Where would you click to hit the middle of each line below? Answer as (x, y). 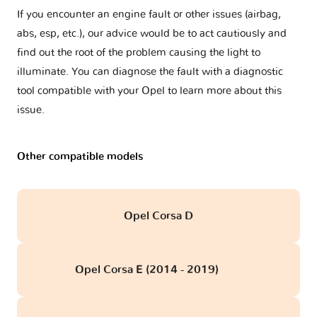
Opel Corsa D (158, 215)
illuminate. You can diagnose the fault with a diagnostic (150, 71)
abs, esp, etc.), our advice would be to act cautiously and (152, 33)
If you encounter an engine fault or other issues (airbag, (149, 14)
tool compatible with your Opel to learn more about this (149, 91)
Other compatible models (80, 156)
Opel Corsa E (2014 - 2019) (148, 269)
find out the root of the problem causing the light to (139, 52)
